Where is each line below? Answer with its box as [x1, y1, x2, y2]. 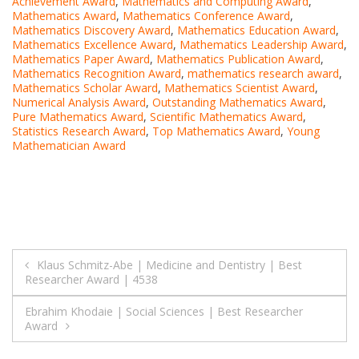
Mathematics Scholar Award [12, 79, 158, 95]
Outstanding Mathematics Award [152, 94, 323, 110]
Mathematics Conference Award [123, 7, 290, 23]
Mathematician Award [12, 137, 126, 153]
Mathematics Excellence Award [12, 36, 173, 52]
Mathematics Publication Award [156, 50, 321, 67]
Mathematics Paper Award [12, 50, 150, 67]
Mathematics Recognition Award [12, 65, 181, 81]
